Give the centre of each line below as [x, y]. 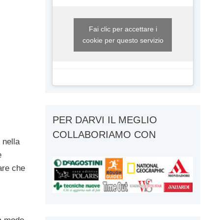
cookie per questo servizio [123, 40]
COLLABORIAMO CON [104, 134]
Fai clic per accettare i [123, 29]
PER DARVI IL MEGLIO [105, 120]
